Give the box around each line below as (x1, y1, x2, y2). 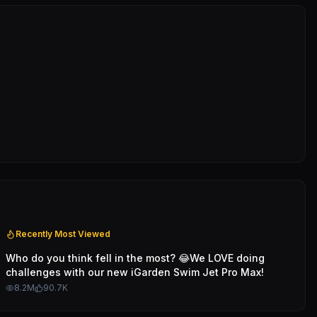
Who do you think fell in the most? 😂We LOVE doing (6, 252, 265, 264)
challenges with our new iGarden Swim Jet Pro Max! (6, 266, 264, 278)
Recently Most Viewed (16, 229, 110, 239)
